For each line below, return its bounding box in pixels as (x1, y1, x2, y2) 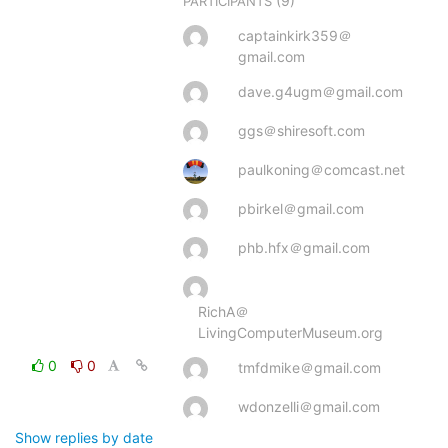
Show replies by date (15, 428, 153, 446)
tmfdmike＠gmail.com (238, 358, 381, 376)
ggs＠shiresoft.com (238, 121, 365, 139)
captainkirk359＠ (238, 26, 352, 44)
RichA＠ (198, 302, 249, 320)
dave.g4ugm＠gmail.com (238, 82, 403, 100)
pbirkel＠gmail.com (238, 199, 364, 217)
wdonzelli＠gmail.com (238, 397, 380, 415)
